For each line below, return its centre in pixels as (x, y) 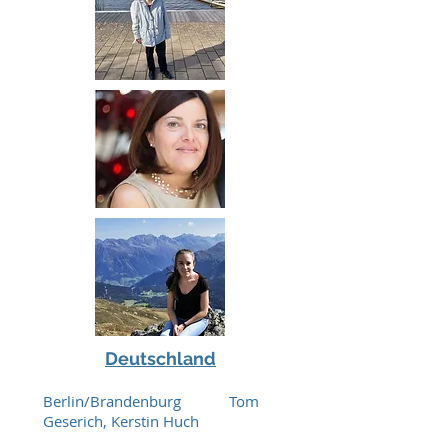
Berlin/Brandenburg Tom (151, 401)
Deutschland (160, 358)
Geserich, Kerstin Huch (121, 421)
